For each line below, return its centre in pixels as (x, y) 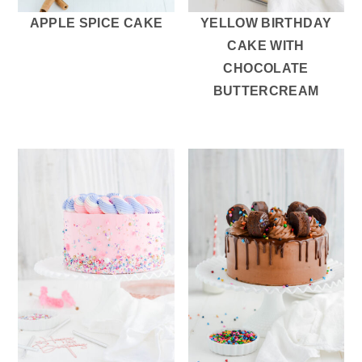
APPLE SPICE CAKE (96, 23)
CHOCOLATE (266, 68)
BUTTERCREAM (266, 90)
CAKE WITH (266, 45)
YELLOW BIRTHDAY (266, 23)
